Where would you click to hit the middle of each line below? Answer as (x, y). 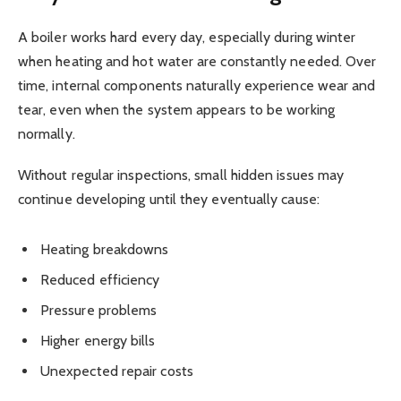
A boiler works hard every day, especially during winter (187, 38)
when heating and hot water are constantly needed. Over (197, 62)
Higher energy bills (98, 340)
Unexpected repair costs (117, 371)
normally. (47, 134)
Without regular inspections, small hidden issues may (181, 175)
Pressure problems (99, 310)
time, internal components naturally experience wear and (197, 86)
